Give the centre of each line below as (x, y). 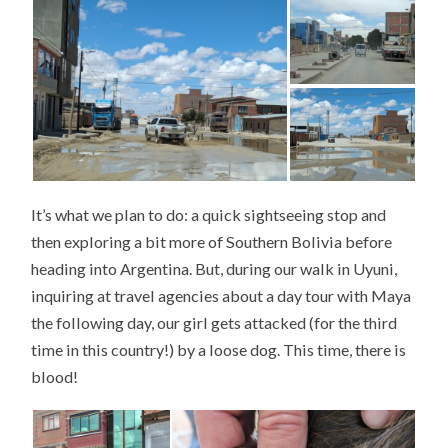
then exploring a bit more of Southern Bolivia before (212, 241)
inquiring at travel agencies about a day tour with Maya (221, 295)
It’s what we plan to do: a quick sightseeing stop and (209, 214)
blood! (55, 376)
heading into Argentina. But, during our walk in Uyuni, (214, 268)
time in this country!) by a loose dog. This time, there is (219, 349)
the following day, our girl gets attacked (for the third (214, 322)
